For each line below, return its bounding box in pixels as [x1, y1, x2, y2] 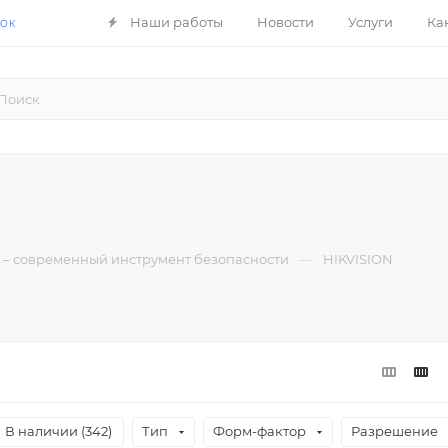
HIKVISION [323, 250, 393, 267]
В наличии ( [5, 423, 85, 440]
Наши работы [130, 13, 224, 30]
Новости [257, 13, 315, 30]
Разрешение [351, 422, 438, 439]
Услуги [348, 13, 394, 30]
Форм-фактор [213, 422, 306, 439]
